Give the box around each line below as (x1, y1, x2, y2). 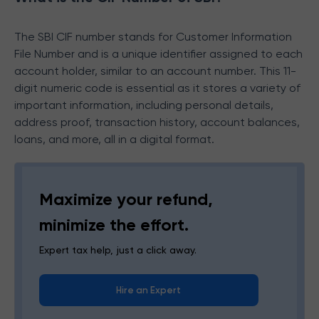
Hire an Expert (116, 285, 182, 296)
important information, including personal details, (14, 98, 273, 112)
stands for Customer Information (118, 30, 292, 43)
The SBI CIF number (14, 30, 115, 43)
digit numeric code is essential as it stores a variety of (14, 81, 300, 95)
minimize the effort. (39, 214, 189, 235)
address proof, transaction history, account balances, (14, 115, 300, 129)
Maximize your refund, (39, 189, 213, 209)
